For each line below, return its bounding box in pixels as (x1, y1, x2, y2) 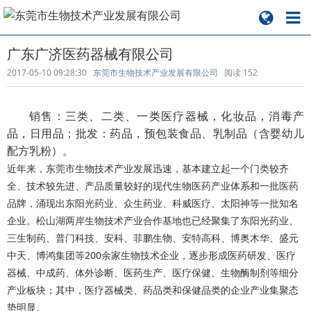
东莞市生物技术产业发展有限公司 (93, 67, 218, 78)
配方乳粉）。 (7, 145, 74, 157)
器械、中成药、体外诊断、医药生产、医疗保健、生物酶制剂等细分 (7, 266, 299, 279)
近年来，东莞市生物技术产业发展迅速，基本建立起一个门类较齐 (7, 162, 289, 175)
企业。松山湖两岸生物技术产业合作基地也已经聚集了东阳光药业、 (7, 214, 299, 227)
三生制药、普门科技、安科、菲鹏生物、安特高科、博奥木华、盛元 (7, 231, 299, 244)
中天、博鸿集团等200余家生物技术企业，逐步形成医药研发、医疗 (7, 249, 296, 262)
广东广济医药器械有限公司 (7, 44, 174, 63)
